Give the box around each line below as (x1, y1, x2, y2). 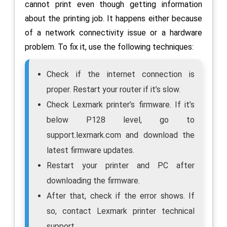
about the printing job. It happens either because (25, 13, 202, 23)
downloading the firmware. (47, 175, 140, 185)
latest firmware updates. (47, 145, 134, 155)
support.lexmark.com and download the (47, 130, 195, 140)
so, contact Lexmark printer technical (47, 206, 195, 216)
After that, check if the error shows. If (47, 191, 195, 201)
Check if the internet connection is (47, 69, 195, 79)
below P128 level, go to (47, 115, 195, 125)
